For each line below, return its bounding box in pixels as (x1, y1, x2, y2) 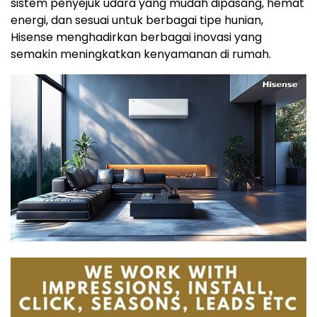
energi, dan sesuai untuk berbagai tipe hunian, (11, 12, 263, 29)
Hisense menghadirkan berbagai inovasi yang (11, 29, 262, 46)
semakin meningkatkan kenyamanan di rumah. (11, 46, 277, 63)
